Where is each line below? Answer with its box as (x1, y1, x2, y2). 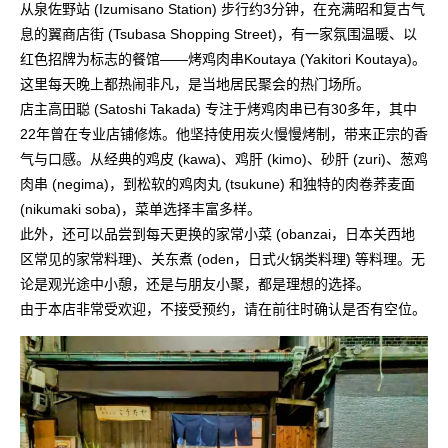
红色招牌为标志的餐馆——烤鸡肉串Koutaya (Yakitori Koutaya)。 (20, 50, 426, 67)
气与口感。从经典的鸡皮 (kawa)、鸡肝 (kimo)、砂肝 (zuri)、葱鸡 (20, 150, 428, 167)
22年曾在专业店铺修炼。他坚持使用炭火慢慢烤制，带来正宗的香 (20, 125, 428, 142)
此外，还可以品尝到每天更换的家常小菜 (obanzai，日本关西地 (20, 225, 415, 242)
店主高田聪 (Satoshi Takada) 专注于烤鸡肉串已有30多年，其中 (20, 100, 417, 117)
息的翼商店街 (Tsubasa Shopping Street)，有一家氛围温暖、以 (20, 25, 417, 42)
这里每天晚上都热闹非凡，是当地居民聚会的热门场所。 (20, 75, 370, 92)
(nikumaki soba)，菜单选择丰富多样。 (20, 200, 261, 217)
